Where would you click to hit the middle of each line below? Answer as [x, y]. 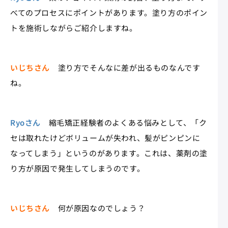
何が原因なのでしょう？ [98, 208]
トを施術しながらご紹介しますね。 [74, 27]
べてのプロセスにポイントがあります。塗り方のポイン [109, 12]
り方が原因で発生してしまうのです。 [78, 168]
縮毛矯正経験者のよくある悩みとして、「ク [124, 122]
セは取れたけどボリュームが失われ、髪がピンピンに [105, 137]
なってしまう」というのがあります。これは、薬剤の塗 [109, 153]
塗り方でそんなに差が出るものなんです [125, 67]
